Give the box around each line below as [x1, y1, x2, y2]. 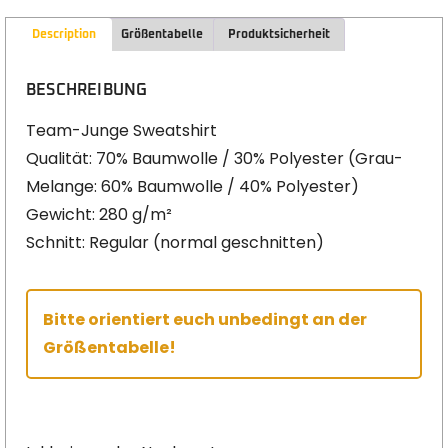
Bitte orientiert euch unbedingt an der [43, 308, 367, 332]
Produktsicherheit [227, 28, 330, 41]
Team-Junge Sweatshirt [26, 119, 217, 143]
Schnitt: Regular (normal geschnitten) [26, 231, 324, 255]
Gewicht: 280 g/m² [26, 203, 172, 227]
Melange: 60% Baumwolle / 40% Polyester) [26, 175, 359, 199]
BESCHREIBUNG [26, 82, 148, 99]
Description [32, 28, 97, 41]
